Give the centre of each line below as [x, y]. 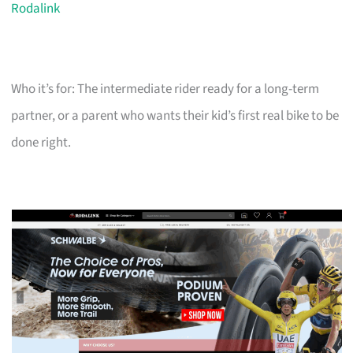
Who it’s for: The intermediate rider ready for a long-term [165, 89]
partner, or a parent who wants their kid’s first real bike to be [175, 115]
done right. [41, 142]
